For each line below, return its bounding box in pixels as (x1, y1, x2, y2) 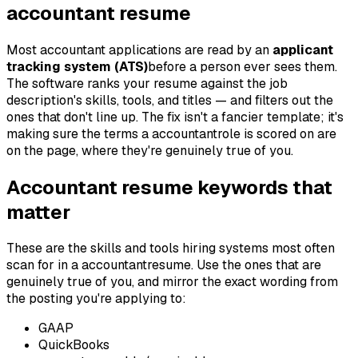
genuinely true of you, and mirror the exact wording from (6, 273, 338, 291)
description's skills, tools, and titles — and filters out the (6, 91, 333, 109)
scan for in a (6, 257, 82, 274)
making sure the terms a (6, 125, 152, 142)
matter (6, 199, 70, 225)
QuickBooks (38, 336, 109, 354)
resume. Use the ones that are (147, 257, 321, 274)
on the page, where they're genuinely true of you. (6, 141, 293, 159)
